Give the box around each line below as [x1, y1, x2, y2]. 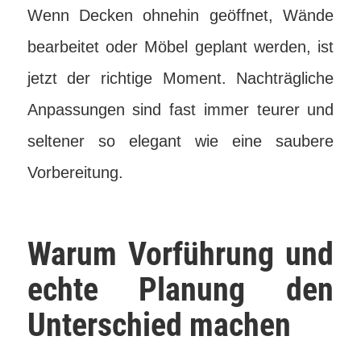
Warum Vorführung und [27, 235, 334, 273]
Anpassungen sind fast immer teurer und [27, 101, 334, 118]
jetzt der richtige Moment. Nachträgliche [27, 69, 334, 87]
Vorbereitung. [27, 164, 123, 181]
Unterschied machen [27, 306, 291, 344]
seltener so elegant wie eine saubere [27, 132, 334, 150]
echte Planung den [27, 271, 334, 309]
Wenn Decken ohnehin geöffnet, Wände [27, 6, 334, 24]
